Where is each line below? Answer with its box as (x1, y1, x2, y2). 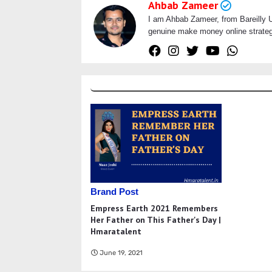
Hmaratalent (90, 226, 141, 237)
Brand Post (90, 186, 138, 197)
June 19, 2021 (100, 249, 143, 257)
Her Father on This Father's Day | (90, 214, 221, 226)
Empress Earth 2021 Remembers (90, 203, 218, 214)
